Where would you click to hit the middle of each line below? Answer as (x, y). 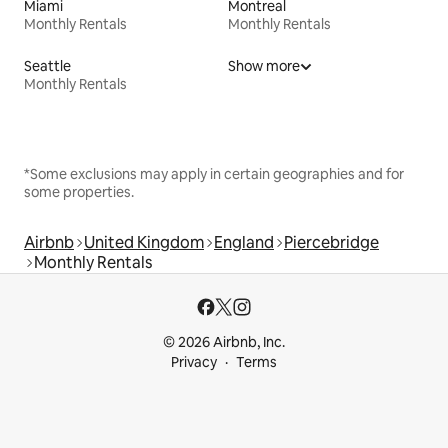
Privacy (194, 362)
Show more (264, 65)
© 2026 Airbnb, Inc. (224, 342)
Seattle (47, 65)
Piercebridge (331, 242)
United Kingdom (144, 242)
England (244, 242)
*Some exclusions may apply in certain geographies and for (214, 173)
